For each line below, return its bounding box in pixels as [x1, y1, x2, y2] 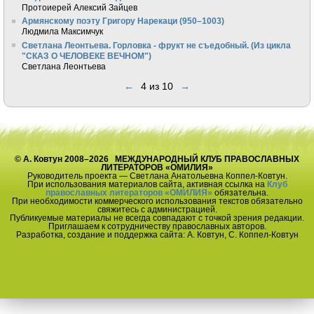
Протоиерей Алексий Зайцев [22, 2, 138, 12]
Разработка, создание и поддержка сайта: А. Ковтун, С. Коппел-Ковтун [15, 229, 299, 239]
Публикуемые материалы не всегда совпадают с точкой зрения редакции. [10, 212, 304, 222]
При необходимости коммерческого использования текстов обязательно [11, 196, 303, 205]
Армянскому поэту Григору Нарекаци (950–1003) [22, 16, 225, 26]
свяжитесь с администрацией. [97, 204, 217, 214]
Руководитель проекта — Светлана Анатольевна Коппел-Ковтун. [27, 170, 287, 180]
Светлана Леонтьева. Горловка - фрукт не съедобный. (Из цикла [22, 40, 292, 50]
